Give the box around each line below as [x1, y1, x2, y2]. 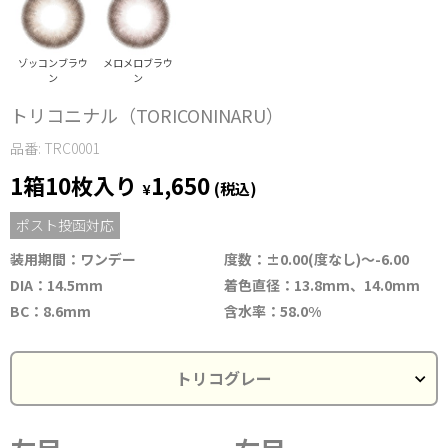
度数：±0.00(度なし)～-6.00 [224, 248, 409, 269]
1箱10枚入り [10, 168, 142, 201]
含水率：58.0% [224, 300, 321, 321]
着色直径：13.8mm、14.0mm [224, 274, 420, 295]
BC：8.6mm [10, 300, 91, 321]
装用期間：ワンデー [10, 248, 136, 269]
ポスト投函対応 [16, 214, 114, 235]
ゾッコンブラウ [17, 54, 88, 70]
